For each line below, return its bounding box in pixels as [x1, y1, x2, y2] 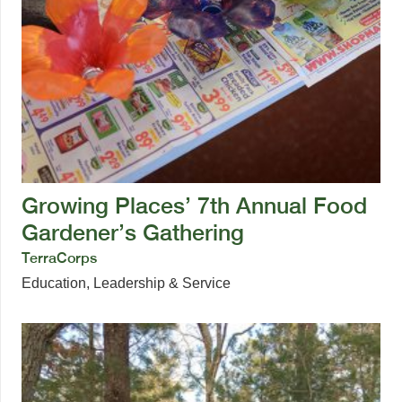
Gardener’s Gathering [22, 218, 244, 246]
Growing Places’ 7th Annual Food [22, 191, 367, 219]
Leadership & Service [93, 275, 231, 291]
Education [22, 275, 86, 291]
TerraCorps [22, 249, 97, 267]
